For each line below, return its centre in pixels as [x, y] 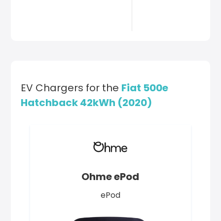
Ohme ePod [110, 177]
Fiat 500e [145, 88]
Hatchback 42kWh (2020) [87, 103]
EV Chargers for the [71, 88]
